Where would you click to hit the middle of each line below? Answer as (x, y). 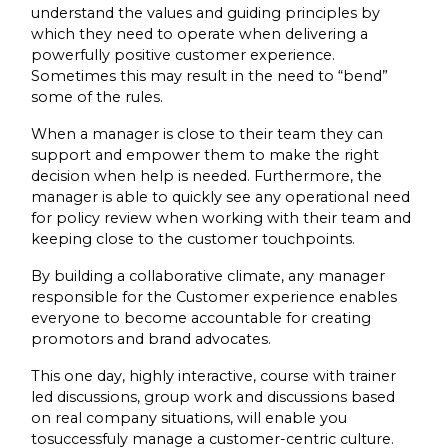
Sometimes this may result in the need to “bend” (209, 75)
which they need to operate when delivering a (199, 33)
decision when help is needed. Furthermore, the (206, 175)
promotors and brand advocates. (151, 338)
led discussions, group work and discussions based (213, 396)
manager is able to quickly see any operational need (220, 196)
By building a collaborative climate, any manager (208, 275)
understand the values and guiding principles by (205, 12)
